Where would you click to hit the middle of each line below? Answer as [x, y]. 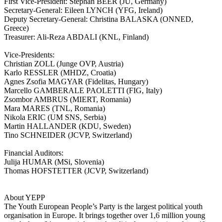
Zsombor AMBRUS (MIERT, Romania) [67, 99]
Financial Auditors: [34, 153]
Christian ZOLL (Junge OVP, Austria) [64, 64]
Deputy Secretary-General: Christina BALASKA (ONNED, [99, 19]
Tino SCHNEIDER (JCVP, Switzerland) [68, 135]
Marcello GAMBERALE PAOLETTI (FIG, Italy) [83, 90]
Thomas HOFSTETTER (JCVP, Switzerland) [76, 171]
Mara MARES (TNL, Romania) [55, 108]
